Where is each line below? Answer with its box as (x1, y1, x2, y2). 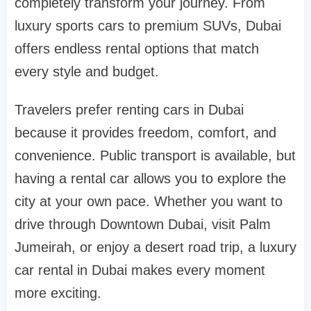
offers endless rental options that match (15, 40, 259, 56)
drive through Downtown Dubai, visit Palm (15, 216, 271, 232)
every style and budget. (15, 63, 159, 79)
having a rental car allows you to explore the (15, 170, 286, 186)
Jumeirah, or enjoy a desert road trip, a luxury (15, 239, 296, 255)
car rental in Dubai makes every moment (15, 262, 265, 278)
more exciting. (15, 285, 101, 301)
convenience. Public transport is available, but (15, 147, 296, 163)
